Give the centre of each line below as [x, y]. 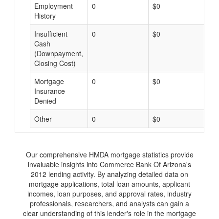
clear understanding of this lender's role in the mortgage [109, 213]
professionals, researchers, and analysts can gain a [109, 203]
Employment [54, 6]
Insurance [50, 91]
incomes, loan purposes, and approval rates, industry [109, 194]
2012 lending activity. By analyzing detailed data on [109, 174]
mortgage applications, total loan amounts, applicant [109, 184]
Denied [45, 101]
